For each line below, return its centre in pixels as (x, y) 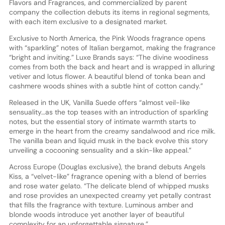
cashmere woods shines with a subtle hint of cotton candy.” (106, 86)
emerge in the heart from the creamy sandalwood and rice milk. (112, 131)
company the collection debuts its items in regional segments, (109, 12)
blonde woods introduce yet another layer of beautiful (96, 214)
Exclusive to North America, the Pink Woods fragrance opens (107, 38)
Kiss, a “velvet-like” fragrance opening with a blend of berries (107, 176)
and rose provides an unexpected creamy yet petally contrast (110, 195)
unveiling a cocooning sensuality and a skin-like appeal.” (100, 150)
